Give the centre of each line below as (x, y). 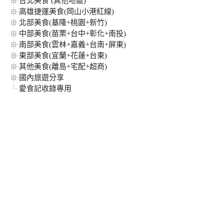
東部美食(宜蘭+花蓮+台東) (63, 55)
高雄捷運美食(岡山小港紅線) (66, 11)
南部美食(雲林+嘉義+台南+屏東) (72, 44)
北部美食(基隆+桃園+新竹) (63, 22)
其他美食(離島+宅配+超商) (63, 66)
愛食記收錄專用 (45, 88)
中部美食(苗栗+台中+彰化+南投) (72, 33)
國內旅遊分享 (41, 77)
